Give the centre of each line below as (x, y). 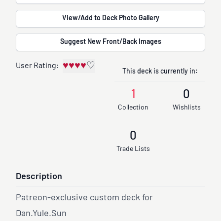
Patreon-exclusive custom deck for (84, 198)
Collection (133, 108)
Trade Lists (133, 149)
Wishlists (186, 108)
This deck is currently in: (160, 72)
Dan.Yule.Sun (41, 214)
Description (39, 177)
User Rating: (37, 66)
